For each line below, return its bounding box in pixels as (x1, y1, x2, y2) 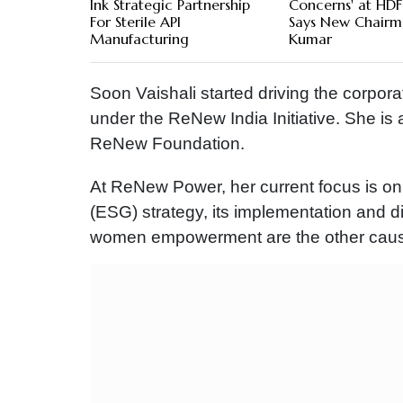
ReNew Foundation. (90, 134, 245, 154)
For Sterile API (90, 13, 181, 31)
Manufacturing (90, 30, 189, 49)
